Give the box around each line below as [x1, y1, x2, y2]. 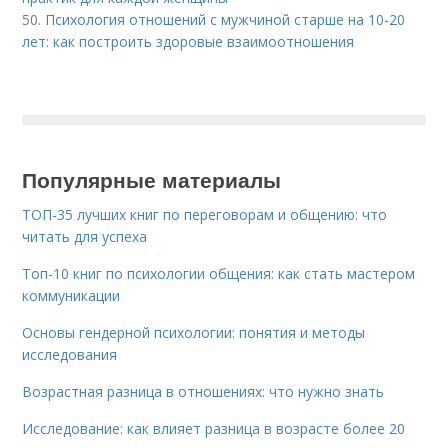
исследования [22, 345, 118, 365]
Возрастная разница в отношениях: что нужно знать [22, 382, 385, 402]
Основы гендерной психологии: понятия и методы [22, 323, 366, 343]
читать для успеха [22, 227, 148, 247]
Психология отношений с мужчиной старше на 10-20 [45, 10, 406, 30]
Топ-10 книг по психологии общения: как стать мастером [22, 264, 416, 284]
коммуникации [22, 286, 121, 306]
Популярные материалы [22, 164, 282, 195]
